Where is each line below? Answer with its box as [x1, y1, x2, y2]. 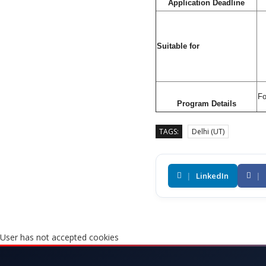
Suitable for [157, 41, 199, 50]
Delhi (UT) [192, 126, 224, 137]
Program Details [176, 99, 236, 108]
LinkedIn [196, 170, 229, 181]
